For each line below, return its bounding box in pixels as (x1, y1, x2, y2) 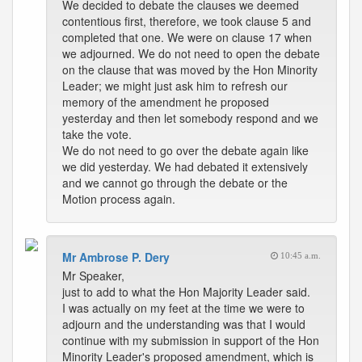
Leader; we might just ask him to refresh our (62, 78, 288, 94)
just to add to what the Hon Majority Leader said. (62, 284, 310, 300)
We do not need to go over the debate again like (62, 142, 309, 158)
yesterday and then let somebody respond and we (62, 110, 318, 126)
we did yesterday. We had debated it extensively (62, 158, 308, 175)
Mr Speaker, (62, 267, 124, 284)
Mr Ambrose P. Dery (62, 249, 170, 265)
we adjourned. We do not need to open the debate (62, 45, 320, 61)
